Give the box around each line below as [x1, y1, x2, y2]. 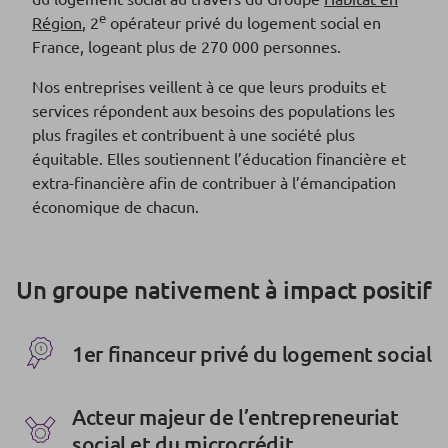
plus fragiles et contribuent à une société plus [32, 123, 355, 144]
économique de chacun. [32, 195, 199, 216]
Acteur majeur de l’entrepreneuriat [72, 402, 399, 430]
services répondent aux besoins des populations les [32, 99, 395, 120]
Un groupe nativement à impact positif [16, 273, 432, 305]
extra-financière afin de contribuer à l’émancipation [32, 171, 396, 192]
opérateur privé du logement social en [106, 11, 381, 32]
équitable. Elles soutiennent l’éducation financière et [32, 147, 406, 168]
